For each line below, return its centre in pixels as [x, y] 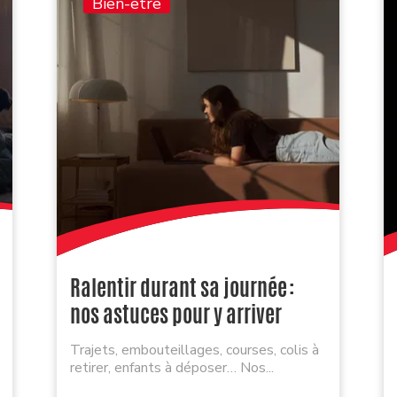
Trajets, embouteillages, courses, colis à [194, 350]
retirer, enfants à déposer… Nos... [171, 368]
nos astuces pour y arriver [175, 315]
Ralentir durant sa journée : [182, 288]
